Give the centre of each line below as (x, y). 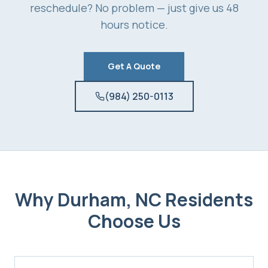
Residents (207, 199)
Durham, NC (109, 199)
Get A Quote (134, 66)
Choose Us (134, 221)
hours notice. (134, 24)
